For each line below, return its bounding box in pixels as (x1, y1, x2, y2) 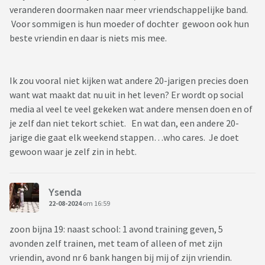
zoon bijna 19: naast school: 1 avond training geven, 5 (9, 223, 223, 235)
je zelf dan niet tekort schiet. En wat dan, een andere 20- (9, 117, 239, 130)
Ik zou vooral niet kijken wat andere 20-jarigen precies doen (9, 75, 248, 87)
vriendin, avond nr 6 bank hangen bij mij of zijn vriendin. (9, 251, 232, 264)
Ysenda (49, 186, 82, 198)
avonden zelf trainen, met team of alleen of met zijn (9, 237, 222, 250)
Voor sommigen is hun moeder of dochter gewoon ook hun (9, 18, 249, 30)
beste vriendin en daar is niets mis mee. (9, 32, 170, 44)
